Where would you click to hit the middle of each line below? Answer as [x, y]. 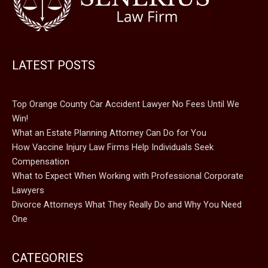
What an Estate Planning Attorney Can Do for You [109, 133]
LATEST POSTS [54, 66]
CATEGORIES [48, 258]
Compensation [41, 162]
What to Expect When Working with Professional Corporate [128, 176]
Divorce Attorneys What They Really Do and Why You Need [127, 205]
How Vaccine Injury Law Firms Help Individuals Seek [113, 147]
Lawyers [28, 191]
